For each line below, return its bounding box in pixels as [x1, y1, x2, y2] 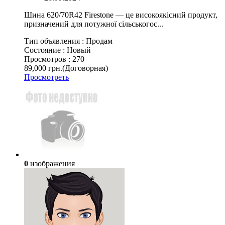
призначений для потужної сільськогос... [24, 20, 163, 29]
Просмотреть [24, 73, 69, 82]
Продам [86, 37, 113, 46]
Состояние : [24, 46, 67, 55]
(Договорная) [62, 64, 108, 73]
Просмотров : [24, 55, 72, 64]
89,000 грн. [24, 64, 62, 73]
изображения [28, 159, 75, 168]
